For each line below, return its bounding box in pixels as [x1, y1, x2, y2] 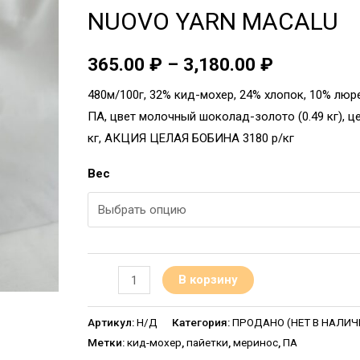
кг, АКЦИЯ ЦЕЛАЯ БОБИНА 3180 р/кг [88, 131, 295, 146]
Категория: [172, 316, 233, 329]
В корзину [178, 272, 238, 288]
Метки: [88, 336, 128, 350]
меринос [233, 336, 279, 350]
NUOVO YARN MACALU [88, 6, 339, 35]
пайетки [186, 336, 229, 350]
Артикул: [88, 316, 137, 329]
